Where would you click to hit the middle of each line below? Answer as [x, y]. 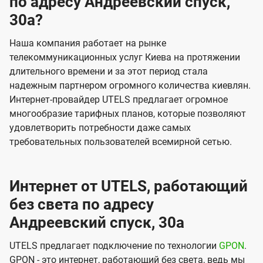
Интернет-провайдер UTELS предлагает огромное [119, 100]
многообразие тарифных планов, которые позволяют [128, 114]
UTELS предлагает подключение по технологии [114, 246]
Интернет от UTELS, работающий [129, 186]
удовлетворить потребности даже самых [100, 128]
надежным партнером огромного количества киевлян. [130, 86]
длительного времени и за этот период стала [109, 72]
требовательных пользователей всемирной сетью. [121, 142]
